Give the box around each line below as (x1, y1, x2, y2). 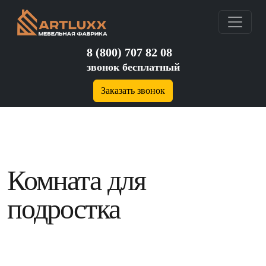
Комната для (7, 164, 145, 196)
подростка (7, 193, 120, 224)
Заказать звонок (101, 85, 165, 96)
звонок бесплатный (86, 61, 180, 73)
